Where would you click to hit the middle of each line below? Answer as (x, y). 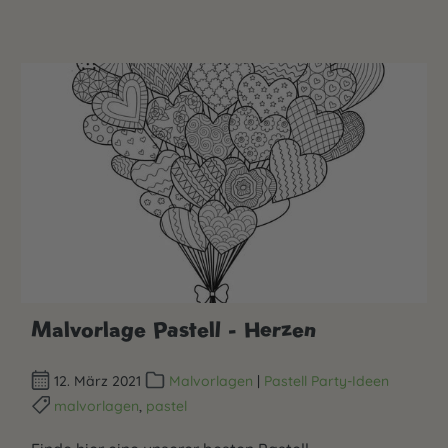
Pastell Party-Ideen (326, 381)
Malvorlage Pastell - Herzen (173, 328)
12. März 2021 (98, 381)
